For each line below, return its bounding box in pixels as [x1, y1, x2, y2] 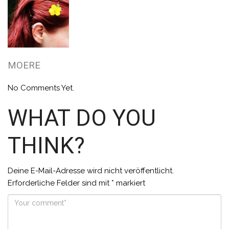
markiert [114, 178, 145, 188]
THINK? [8, 132, 85, 159]
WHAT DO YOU [8, 105, 156, 132]
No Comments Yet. [8, 83, 74, 93]
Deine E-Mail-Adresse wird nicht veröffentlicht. [8, 166, 174, 176]
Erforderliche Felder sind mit [8, 178, 111, 188]
